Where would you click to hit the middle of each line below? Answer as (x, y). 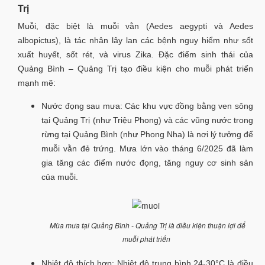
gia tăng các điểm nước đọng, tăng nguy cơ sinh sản (147, 162)
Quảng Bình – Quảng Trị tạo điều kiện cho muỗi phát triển (135, 68)
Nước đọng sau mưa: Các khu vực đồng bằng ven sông (147, 106)
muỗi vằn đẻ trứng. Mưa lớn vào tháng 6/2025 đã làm (147, 148)
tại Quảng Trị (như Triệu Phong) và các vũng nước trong (147, 120)
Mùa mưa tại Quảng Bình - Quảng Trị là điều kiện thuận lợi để (147, 225)
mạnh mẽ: (37, 83)
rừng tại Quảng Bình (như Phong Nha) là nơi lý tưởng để (147, 134)
